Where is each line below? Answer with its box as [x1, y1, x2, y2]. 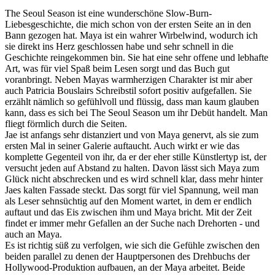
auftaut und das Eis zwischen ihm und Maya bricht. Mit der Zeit [5, 206, 252, 217]
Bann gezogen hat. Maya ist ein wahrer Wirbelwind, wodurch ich [5, 29, 258, 41]
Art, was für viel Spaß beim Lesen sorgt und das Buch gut [5, 63, 230, 74]
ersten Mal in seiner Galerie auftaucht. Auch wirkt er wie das [5, 140, 239, 151]
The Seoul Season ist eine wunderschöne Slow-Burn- [5, 7, 212, 18]
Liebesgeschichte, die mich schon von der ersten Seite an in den [5, 18, 251, 29]
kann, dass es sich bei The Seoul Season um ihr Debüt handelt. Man [5, 107, 268, 118]
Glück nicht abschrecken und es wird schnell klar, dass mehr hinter [5, 173, 263, 184]
